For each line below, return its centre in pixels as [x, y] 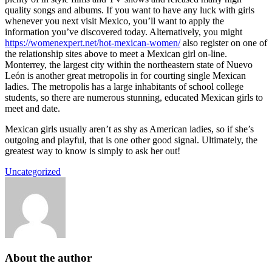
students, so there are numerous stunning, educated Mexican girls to [134, 97]
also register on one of [224, 42]
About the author [48, 258]
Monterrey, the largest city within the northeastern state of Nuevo [129, 64]
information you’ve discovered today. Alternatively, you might [124, 32]
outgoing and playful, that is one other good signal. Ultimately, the [131, 140]
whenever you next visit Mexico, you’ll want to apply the [114, 21]
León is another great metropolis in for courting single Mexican [125, 75]
